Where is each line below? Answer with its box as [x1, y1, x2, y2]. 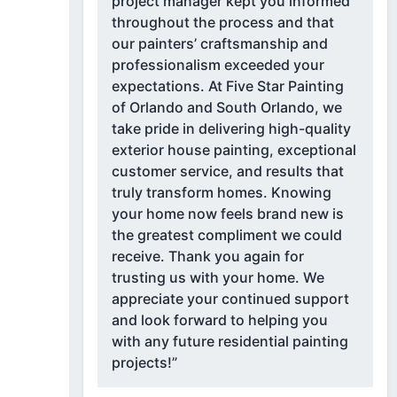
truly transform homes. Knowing [111, 183, 331, 202]
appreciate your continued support [111, 290, 349, 308]
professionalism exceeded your [111, 56, 324, 74]
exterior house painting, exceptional [111, 141, 356, 160]
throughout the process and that [111, 13, 334, 32]
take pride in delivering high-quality [111, 120, 351, 138]
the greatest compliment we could [111, 226, 342, 245]
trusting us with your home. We [111, 269, 324, 287]
